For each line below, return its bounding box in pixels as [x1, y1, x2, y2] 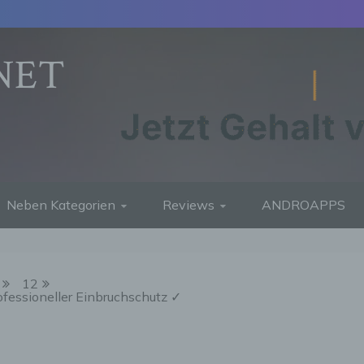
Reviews [162, 197, 214, 214]
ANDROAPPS [262, 197, 345, 214]
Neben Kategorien [6, 197, 115, 214]
